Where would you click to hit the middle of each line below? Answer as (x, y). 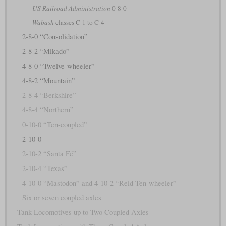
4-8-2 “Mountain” (48, 80)
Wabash (43, 22)
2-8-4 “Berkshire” (49, 95)
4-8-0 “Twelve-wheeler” (58, 66)
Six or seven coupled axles (62, 197)
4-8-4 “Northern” (48, 109)
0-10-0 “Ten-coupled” (54, 124)
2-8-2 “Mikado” (46, 51)
